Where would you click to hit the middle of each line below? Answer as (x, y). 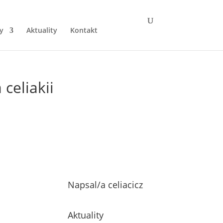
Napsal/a (88, 184)
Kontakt (84, 30)
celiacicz (126, 184)
